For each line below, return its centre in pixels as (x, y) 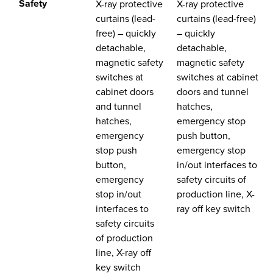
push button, (203, 136)
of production (124, 238)
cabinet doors (124, 92)
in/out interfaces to (217, 165)
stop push (116, 150)
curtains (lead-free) (216, 19)
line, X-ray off (123, 253)
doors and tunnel (212, 92)
